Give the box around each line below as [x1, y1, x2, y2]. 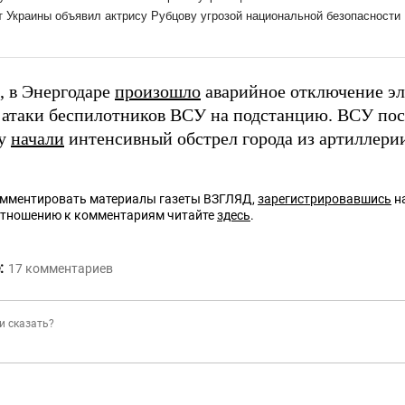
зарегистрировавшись [258, 192, 391, 207]
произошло [115, 81, 201, 102]
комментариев [25, 261, 113, 277]
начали [11, 128, 64, 149]
